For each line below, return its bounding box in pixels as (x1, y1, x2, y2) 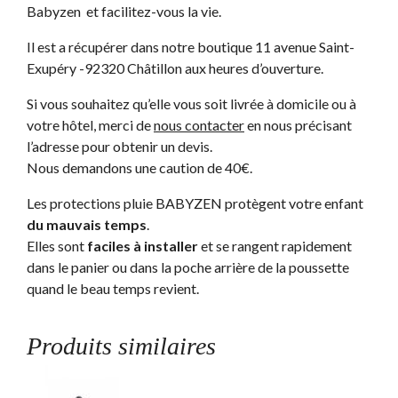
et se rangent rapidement (198, 236, 352, 254)
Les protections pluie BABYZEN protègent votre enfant (27, 194, 363, 211)
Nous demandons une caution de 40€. (27, 158, 252, 176)
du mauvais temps (27, 215, 147, 233)
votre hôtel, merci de (27, 115, 154, 133)
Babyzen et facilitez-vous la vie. (27, 2, 221, 20)
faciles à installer (87, 236, 198, 254)
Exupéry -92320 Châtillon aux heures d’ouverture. (27, 59, 323, 76)
